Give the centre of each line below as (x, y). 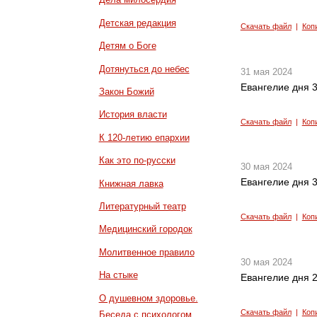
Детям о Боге (127, 46)
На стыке (118, 275)
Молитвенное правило (146, 252)
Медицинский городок (145, 229)
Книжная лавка (131, 183)
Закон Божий (126, 92)
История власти (133, 115)
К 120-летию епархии (144, 137)
